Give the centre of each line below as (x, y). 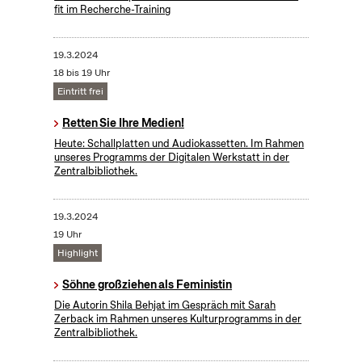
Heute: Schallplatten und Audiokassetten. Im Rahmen (179, 144)
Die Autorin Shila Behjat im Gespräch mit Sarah (165, 305)
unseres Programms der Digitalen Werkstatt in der (172, 158)
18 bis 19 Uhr (81, 73)
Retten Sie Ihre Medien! (123, 123)
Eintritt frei (80, 92)
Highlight (77, 253)
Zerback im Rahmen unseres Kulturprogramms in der (178, 319)
